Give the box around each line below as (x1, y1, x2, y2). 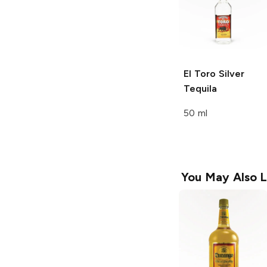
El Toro (184, 68, 216, 80)
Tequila (184, 83, 217, 95)
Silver (215, 68, 244, 80)
